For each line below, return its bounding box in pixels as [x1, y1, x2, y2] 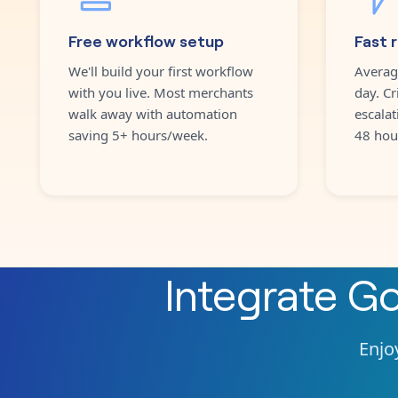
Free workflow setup [68, 28, 224, 51]
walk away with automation [68, 104, 237, 123]
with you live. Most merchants [68, 83, 253, 101]
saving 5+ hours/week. [68, 125, 208, 144]
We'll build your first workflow [68, 61, 253, 80]
